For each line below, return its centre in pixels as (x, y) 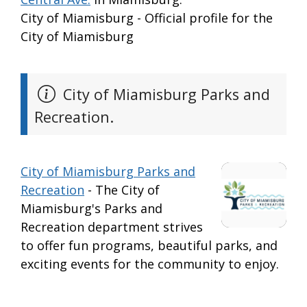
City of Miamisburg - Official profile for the (147, 18)
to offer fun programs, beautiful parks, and (149, 246)
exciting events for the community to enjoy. (150, 264)
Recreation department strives (112, 227)
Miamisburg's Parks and (91, 209)
